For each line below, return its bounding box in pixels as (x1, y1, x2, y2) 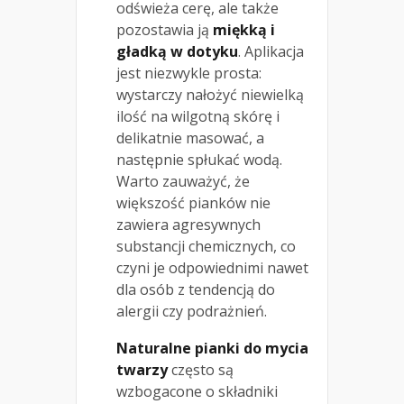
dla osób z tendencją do (116, 279, 275, 299)
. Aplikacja (238, 41, 304, 61)
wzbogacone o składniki (116, 381, 278, 401)
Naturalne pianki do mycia (116, 337, 308, 358)
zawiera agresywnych (116, 214, 261, 234)
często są (168, 359, 234, 380)
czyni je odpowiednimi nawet (116, 257, 308, 278)
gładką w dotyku (116, 41, 238, 61)
